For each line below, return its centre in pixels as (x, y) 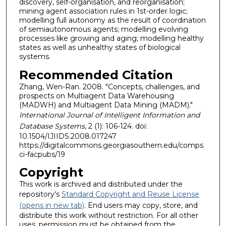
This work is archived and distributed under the (101, 184)
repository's (40, 194)
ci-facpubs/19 (42, 154)
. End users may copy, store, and (141, 206)
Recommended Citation (96, 75)
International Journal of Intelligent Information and (109, 115)
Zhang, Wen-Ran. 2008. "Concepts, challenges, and (109, 87)
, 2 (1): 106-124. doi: (116, 126)
